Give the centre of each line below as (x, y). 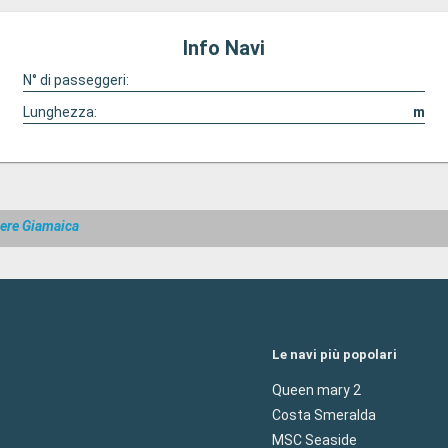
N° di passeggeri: (75, 80)
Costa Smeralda (324, 414)
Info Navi (224, 48)
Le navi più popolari (334, 354)
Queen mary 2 (316, 389)
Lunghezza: (59, 112)
